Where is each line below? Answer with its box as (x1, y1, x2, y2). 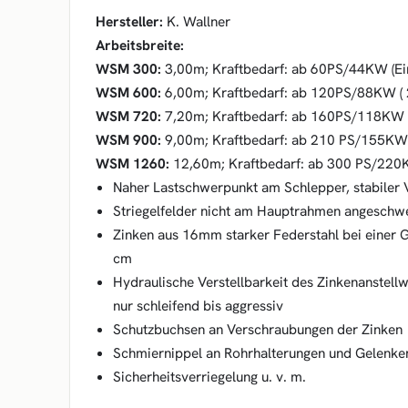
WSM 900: (96, 130, 161, 149)
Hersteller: (96, 12, 163, 31)
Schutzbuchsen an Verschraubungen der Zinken (112, 320, 403, 339)
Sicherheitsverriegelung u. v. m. (112, 367, 306, 386)
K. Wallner (163, 12, 230, 31)
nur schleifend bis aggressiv (112, 296, 283, 315)
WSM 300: (96, 59, 161, 78)
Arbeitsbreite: (96, 36, 184, 55)
